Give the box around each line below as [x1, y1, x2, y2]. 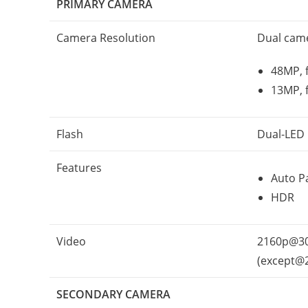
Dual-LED [257, 126, 305, 142]
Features [56, 160, 102, 175]
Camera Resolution [56, 30, 155, 45]
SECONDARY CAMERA [56, 287, 170, 302]
